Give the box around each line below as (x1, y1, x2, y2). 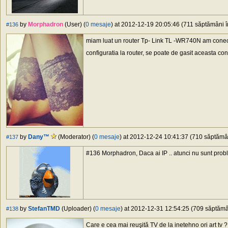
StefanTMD (28, 205, 60, 213)
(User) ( (63, 21, 85, 28)
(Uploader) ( (60, 205, 95, 213)
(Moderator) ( (56, 133, 94, 141)
